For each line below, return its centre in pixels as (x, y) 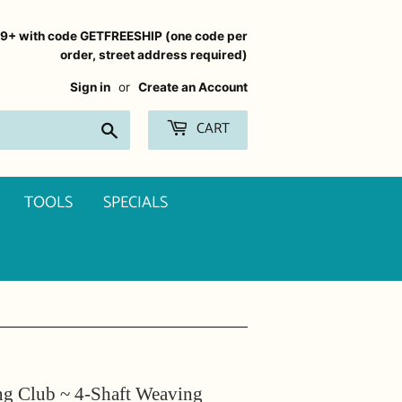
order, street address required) (154, 55)
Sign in (90, 87)
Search (142, 128)
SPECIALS (135, 203)
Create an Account (193, 87)
